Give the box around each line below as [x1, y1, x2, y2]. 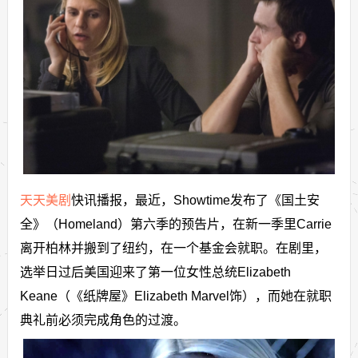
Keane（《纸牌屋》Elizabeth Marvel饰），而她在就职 [19, 288, 332, 303]
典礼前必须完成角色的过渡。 [19, 312, 186, 327]
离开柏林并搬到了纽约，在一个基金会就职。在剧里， [19, 241, 327, 255]
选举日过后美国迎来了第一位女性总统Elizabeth [19, 265, 291, 279]
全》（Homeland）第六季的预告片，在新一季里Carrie [19, 217, 332, 231]
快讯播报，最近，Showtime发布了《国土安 [70, 193, 320, 207]
